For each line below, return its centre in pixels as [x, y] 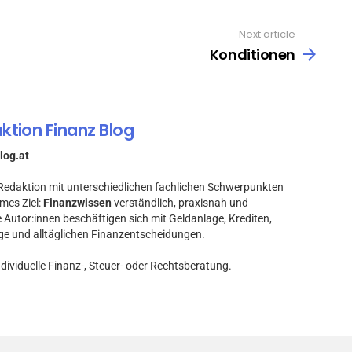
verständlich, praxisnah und [180, 203]
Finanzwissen [77, 203]
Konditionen [252, 54]
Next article [267, 35]
